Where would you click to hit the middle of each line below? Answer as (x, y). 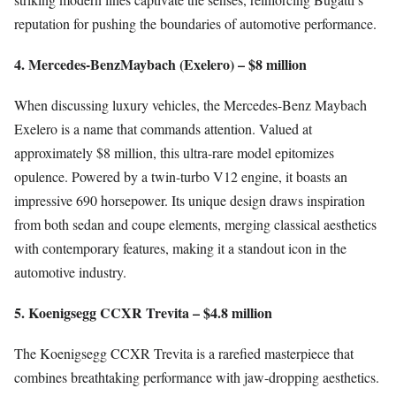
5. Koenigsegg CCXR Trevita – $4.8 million (143, 313)
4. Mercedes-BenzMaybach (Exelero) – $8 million (160, 64)
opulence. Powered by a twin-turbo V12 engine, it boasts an (181, 176)
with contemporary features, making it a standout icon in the (180, 247)
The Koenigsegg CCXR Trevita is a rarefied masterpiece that (184, 354)
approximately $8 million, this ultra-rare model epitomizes (174, 152)
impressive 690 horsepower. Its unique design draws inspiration (190, 200)
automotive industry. (70, 271)
